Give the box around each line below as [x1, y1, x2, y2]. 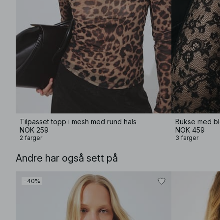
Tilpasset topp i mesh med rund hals [20, 117, 137, 126]
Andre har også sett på [16, 152, 118, 164]
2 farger [20, 134, 42, 141]
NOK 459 [175, 126, 205, 134]
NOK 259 [20, 126, 49, 134]
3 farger [175, 134, 198, 141]
